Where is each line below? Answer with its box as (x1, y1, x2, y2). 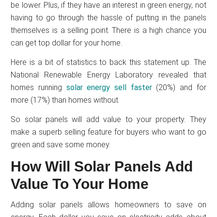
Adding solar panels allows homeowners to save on (11, 200, 206, 209)
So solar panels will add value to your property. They (11, 114, 206, 124)
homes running (11, 82, 66, 92)
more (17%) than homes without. (11, 95, 120, 105)
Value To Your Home (11, 175, 149, 192)
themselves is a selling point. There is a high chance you (11, 25, 206, 35)
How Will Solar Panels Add (11, 158, 193, 174)
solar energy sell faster (66, 82, 156, 92)
